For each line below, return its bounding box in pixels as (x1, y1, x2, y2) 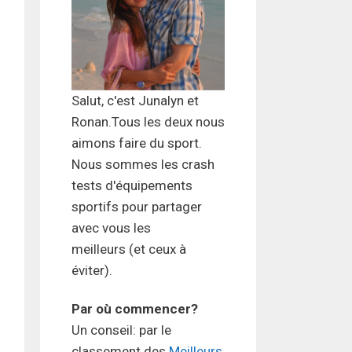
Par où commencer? (71, 301, 198, 317)
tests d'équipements (71, 178, 192, 194)
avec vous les (71, 220, 151, 236)
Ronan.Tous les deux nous (71, 114, 225, 130)
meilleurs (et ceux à (71, 241, 186, 258)
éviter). (71, 262, 112, 279)
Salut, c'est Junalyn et (71, 93, 199, 109)
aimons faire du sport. (71, 135, 202, 152)
